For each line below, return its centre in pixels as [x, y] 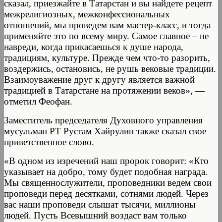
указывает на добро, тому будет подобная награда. [106, 171]
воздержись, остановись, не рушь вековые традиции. [110, 68]
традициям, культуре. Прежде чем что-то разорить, [107, 57]
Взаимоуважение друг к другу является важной [99, 79]
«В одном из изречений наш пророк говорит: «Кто [106, 161]
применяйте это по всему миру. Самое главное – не [106, 36]
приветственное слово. [49, 142]
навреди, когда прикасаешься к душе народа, [94, 47]
